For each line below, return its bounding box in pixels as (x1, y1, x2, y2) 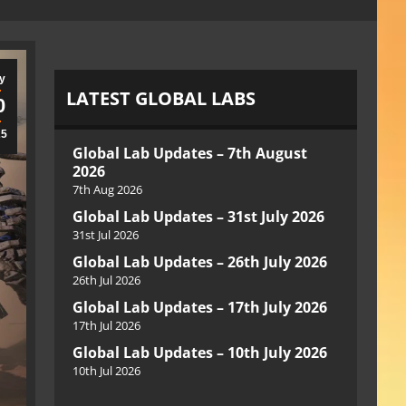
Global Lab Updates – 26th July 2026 (72, 252, 327, 272)
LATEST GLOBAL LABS (66, 86, 256, 111)
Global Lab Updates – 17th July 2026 (72, 297, 327, 317)
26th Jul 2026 (72, 272, 140, 288)
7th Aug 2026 (72, 181, 142, 198)
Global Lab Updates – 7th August (72, 143, 307, 163)
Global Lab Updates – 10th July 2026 (72, 343, 327, 362)
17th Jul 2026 (72, 317, 140, 333)
